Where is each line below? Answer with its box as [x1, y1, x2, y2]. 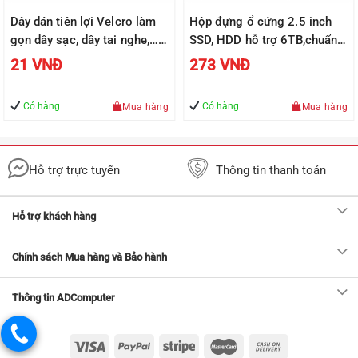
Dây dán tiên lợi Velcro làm [10, 14, 157, 30]
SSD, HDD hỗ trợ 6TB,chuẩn [189, 33, 338, 48]
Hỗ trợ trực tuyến [29, 162, 120, 177]
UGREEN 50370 [10, 51, 95, 66]
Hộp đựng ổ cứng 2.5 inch [189, 14, 332, 30]
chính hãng [189, 88, 249, 103]
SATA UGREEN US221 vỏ [189, 51, 324, 66]
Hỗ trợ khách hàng [12, 209, 96, 222]
